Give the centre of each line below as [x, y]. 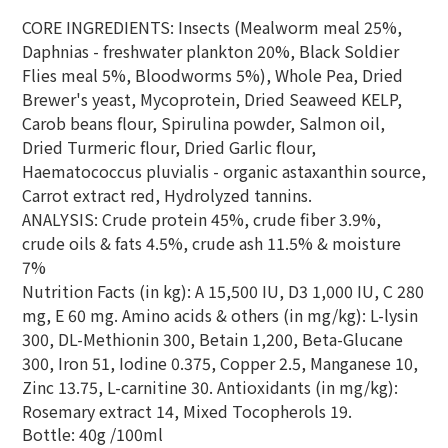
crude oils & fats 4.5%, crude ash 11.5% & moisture [211, 243]
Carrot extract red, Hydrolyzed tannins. [169, 195]
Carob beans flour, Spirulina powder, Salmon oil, [203, 123]
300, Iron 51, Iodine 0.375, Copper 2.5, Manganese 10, [220, 363]
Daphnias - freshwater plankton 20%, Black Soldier [210, 51]
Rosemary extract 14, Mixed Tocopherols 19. [189, 411]
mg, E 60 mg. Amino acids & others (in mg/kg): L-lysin [220, 315]
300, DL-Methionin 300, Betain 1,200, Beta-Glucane [212, 339]
